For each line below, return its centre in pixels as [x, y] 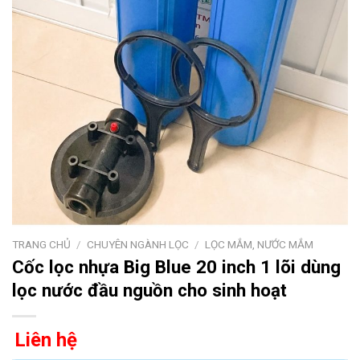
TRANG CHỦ [41, 244]
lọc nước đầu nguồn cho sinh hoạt [149, 290]
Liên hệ [46, 340]
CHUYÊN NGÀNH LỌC [138, 244]
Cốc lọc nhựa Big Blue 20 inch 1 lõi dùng [176, 267]
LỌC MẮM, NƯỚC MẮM [260, 244]
